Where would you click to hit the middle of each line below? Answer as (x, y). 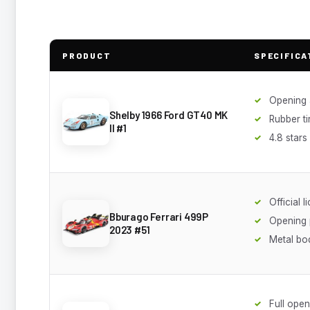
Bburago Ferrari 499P (159, 216)
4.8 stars (288, 137)
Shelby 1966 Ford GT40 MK (169, 115)
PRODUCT (87, 55)
